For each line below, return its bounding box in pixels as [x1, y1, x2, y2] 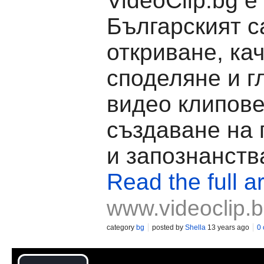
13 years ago [206, 223, 249, 232]
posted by [152, 223, 185, 232]
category [107, 223, 136, 232]
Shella [185, 223, 206, 232]
